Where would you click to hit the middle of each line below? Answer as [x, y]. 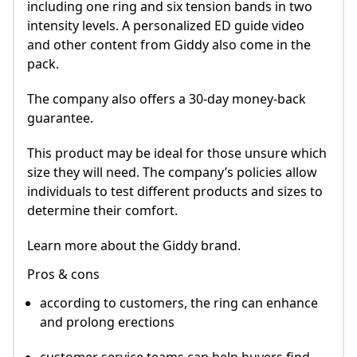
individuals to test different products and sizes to [175, 192]
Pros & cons [63, 275]
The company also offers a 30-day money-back [167, 99]
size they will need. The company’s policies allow [172, 173]
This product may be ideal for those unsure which [177, 153]
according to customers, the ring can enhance [179, 303]
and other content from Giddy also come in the [169, 45]
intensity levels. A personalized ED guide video [166, 26]
